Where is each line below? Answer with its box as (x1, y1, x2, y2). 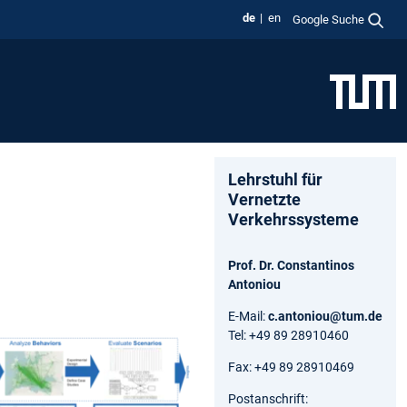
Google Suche (293, 12, 365, 26)
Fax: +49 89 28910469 (228, 359, 354, 374)
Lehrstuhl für (228, 169, 323, 189)
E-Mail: (228, 308, 268, 323)
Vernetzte (228, 189, 301, 209)
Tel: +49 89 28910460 (228, 327, 349, 342)
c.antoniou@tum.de (268, 308, 382, 323)
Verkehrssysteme (228, 209, 359, 229)
